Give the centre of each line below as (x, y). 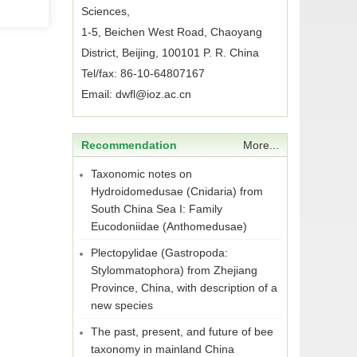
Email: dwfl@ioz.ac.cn (136, 94)
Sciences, (106, 11)
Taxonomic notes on (141, 174)
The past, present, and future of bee (182, 331)
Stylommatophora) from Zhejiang (174, 270)
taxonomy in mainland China (163, 349)
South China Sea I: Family (157, 209)
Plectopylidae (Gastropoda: (159, 253)
